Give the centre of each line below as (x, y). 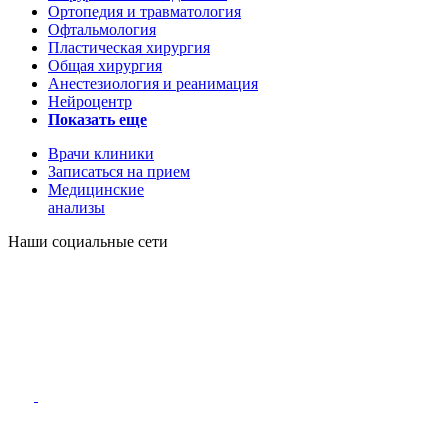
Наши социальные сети (88, 242)
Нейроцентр (90, 102)
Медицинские (96, 190)
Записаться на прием (119, 172)
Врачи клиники (101, 154)
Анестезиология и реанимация (153, 84)
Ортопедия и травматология (144, 12)
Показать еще (97, 120)
